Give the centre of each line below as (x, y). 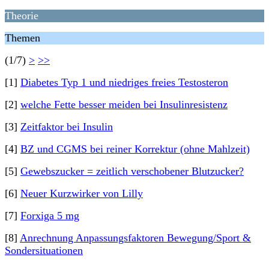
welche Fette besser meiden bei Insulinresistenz (124, 104)
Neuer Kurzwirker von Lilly (82, 193)
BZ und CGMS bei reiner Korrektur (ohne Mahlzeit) (135, 149)
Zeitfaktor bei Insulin (67, 127)
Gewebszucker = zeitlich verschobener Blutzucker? (132, 171)
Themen (23, 38)
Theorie (22, 16)
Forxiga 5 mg (50, 216)
